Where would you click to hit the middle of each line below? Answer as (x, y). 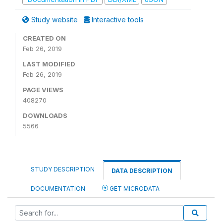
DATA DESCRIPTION (142, 171)
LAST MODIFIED (49, 64)
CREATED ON (44, 38)
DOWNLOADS (45, 115)
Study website (55, 20)
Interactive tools (117, 20)
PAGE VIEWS (43, 90)
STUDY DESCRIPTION (63, 169)
